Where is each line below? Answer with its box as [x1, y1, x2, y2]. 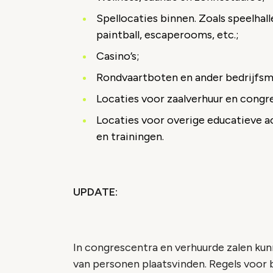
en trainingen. [96, 130, 164, 143]
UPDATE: [73, 185, 118, 199]
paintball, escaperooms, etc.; [96, 28, 239, 41]
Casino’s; [96, 49, 140, 63]
